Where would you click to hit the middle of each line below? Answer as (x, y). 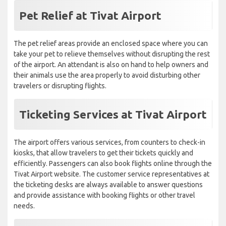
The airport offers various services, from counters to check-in (109, 143)
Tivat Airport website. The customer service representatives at (111, 174)
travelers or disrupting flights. (60, 86)
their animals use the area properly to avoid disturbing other (107, 75)
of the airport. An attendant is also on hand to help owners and (111, 65)
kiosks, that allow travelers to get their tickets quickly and (103, 153)
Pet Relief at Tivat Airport (90, 16)
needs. (24, 206)
